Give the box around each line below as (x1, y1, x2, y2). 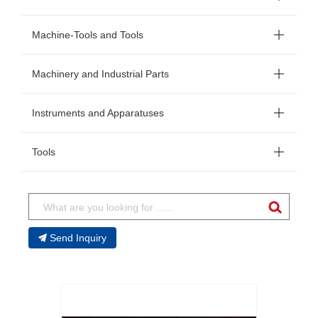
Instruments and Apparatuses (32, 107, 164, 119)
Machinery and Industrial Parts (32, 68, 169, 79)
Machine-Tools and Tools (32, 29, 143, 40)
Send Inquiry (50, 232, 106, 243)
